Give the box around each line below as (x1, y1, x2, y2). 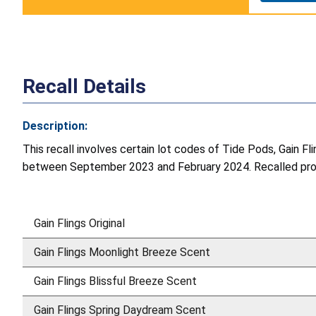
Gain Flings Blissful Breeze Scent (34, 274, 197, 288)
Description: (23, 119, 87, 133)
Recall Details (23, 74, 146, 98)
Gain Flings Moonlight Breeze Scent (34, 245, 210, 259)
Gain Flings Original (34, 216, 125, 230)
